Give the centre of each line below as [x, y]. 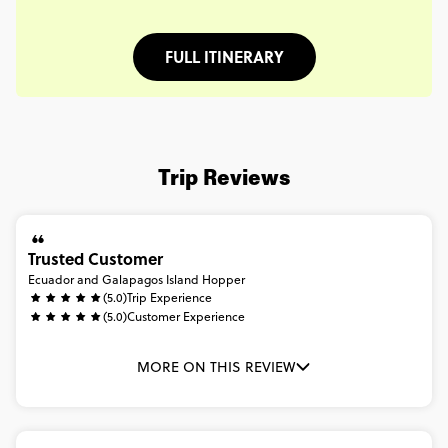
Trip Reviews [224, 180]
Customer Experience [186, 316]
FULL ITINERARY [224, 56]
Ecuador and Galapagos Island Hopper [136, 279]
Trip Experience [169, 297]
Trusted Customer [95, 258]
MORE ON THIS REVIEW [216, 367]
